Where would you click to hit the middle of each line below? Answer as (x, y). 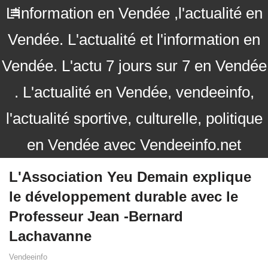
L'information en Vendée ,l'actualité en (134, 13)
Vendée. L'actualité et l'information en (134, 39)
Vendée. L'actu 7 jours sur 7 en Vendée (134, 66)
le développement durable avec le (124, 197)
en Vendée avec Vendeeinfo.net (134, 145)
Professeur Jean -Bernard (96, 216)
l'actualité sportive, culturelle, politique (134, 118)
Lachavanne (50, 236)
